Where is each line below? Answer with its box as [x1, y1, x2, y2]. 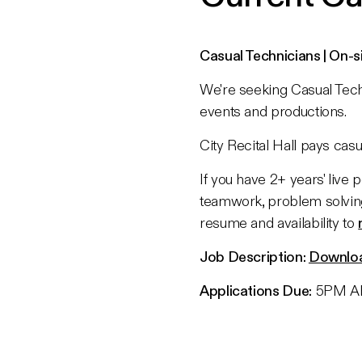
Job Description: [200, 247, 309, 265]
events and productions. [200, 102, 347, 120]
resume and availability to [200, 213, 359, 231]
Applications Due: [200, 281, 312, 299]
